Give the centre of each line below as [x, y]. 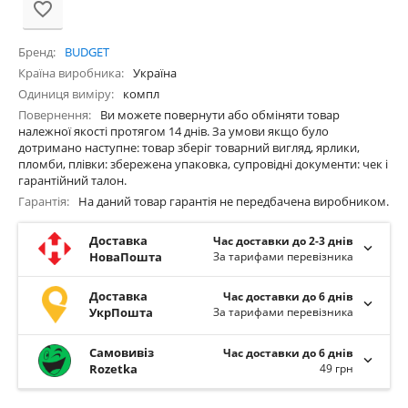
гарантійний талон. [72, 181]
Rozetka [113, 368]
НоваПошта [126, 257]
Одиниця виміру [65, 94]
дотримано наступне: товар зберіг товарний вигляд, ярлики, [189, 148]
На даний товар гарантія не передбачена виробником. [234, 202]
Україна [155, 73]
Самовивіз [122, 352]
